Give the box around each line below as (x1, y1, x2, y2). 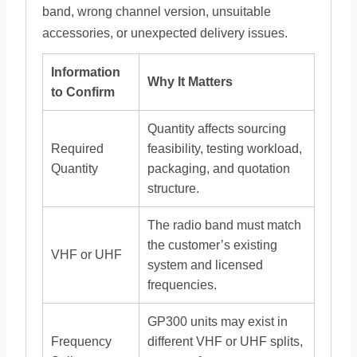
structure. (147, 182, 199, 195)
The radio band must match (147, 218, 301, 232)
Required (51, 142, 104, 155)
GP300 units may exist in (147, 315, 288, 328)
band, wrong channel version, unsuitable (42, 5, 271, 18)
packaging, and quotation (147, 162, 290, 175)
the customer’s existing (147, 238, 277, 252)
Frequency (51, 335, 112, 348)
